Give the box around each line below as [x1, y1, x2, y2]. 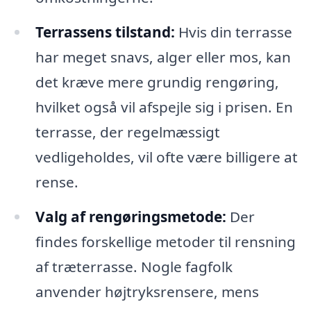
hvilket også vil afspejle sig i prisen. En [35, 97, 293, 117]
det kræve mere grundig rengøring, [35, 72, 279, 92]
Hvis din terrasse [174, 22, 292, 42]
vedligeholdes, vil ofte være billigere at [35, 147, 298, 167]
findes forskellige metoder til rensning [35, 232, 296, 252]
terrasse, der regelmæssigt [35, 122, 220, 142]
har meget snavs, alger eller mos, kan [35, 47, 291, 67]
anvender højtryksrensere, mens [35, 282, 259, 302]
